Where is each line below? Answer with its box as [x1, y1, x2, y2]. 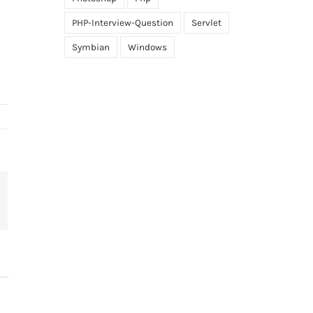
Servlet [191, 17, 221, 28]
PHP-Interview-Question [71, 17, 173, 28]
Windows [127, 42, 167, 52]
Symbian [71, 42, 110, 52]
